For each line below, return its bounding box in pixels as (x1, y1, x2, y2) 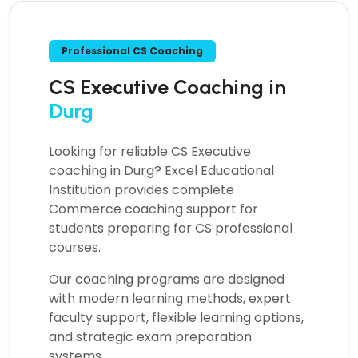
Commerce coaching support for (49, 199, 258, 218)
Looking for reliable (49, 141, 171, 161)
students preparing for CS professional (49, 218, 292, 237)
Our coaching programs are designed (49, 269, 284, 288)
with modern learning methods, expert (49, 288, 291, 308)
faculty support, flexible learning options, (49, 308, 304, 327)
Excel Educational (165, 161, 274, 180)
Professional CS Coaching (62, 43, 203, 58)
